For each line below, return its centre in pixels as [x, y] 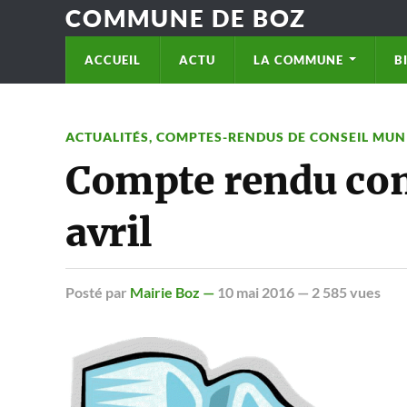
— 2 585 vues [338, 292]
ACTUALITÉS [107, 137]
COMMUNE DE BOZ [186, 18]
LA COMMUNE [298, 60]
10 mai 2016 [256, 292]
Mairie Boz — [174, 292]
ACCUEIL [113, 60]
